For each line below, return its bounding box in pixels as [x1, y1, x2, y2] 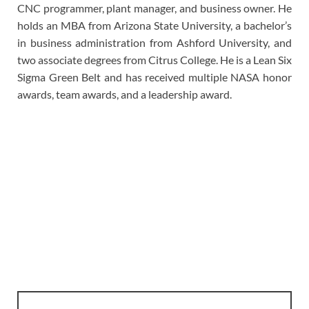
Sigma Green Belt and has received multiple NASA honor [17, 70, 292, 84]
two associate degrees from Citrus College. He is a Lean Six [17, 53, 292, 67]
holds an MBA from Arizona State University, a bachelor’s [17, 19, 292, 32]
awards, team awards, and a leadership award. [17, 88, 232, 101]
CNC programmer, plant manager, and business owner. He [17, 1, 292, 15]
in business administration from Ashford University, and [17, 36, 292, 50]
